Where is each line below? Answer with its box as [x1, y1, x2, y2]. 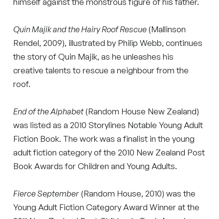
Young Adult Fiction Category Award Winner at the [13, 201, 200, 212]
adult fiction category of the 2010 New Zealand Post [13, 147, 205, 157]
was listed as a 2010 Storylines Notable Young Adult [13, 119, 203, 130]
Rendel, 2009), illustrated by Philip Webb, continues [13, 37, 203, 48]
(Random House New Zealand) [85, 106, 199, 116]
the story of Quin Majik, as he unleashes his [13, 51, 174, 62]
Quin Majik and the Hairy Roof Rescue [13, 23, 149, 34]
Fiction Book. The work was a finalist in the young [13, 133, 195, 144]
